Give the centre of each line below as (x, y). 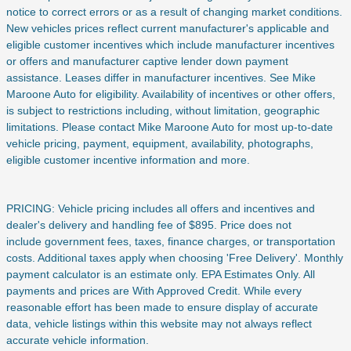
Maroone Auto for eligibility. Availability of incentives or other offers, (171, 94)
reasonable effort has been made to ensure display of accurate (162, 307)
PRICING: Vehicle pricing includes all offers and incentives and (161, 208)
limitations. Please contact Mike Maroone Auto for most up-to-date (170, 127)
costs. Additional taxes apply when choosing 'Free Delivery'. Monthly (175, 257)
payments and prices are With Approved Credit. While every (154, 290)
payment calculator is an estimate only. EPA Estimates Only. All (161, 274)
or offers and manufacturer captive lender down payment (147, 61)
